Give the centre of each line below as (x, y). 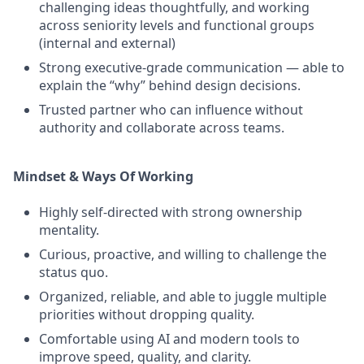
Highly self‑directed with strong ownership (171, 212)
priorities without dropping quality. (147, 314)
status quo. (74, 272)
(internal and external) (107, 43)
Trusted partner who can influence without (171, 110)
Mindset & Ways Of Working (103, 176)
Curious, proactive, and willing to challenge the (183, 254)
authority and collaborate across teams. (162, 128)
